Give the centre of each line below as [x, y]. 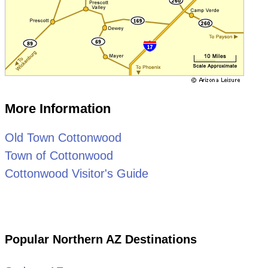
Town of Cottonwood [59, 155]
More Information [57, 108]
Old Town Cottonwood [63, 137]
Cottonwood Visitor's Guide [76, 173]
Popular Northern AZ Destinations [100, 239]
